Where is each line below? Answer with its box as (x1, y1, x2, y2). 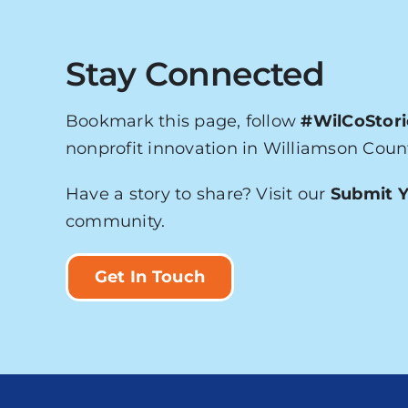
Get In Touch (94, 266, 206, 287)
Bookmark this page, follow (65, 110, 301, 131)
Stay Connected (65, 53, 325, 94)
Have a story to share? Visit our (65, 183, 331, 204)
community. (65, 210, 166, 231)
